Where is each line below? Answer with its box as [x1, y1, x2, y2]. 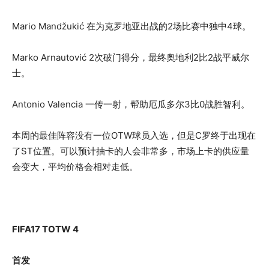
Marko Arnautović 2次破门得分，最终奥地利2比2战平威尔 [12, 52, 249, 63]
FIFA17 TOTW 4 [12, 223, 79, 235]
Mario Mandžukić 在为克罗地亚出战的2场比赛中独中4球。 [12, 20, 251, 32]
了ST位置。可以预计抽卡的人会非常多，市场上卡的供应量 [12, 145, 249, 157]
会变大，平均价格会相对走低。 [12, 161, 138, 172]
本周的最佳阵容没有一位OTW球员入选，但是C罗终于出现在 [12, 130, 256, 141]
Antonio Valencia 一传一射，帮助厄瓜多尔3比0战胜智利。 [12, 98, 250, 110]
